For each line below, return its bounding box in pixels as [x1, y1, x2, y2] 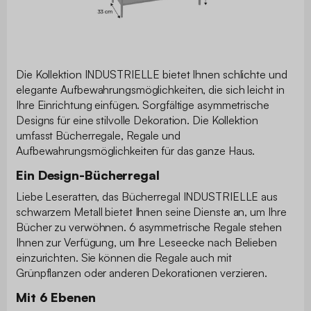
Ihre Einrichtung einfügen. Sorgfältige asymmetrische [16, 97, 269, 112]
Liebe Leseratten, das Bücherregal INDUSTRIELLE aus [16, 189, 278, 203]
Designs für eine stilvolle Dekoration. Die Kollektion [16, 112, 258, 127]
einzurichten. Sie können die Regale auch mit [16, 250, 232, 264]
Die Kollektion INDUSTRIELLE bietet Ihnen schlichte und [16, 67, 287, 81]
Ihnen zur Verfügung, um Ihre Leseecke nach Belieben [16, 235, 277, 249]
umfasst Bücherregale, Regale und [16, 128, 180, 142]
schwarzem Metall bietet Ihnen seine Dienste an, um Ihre [16, 204, 287, 219]
